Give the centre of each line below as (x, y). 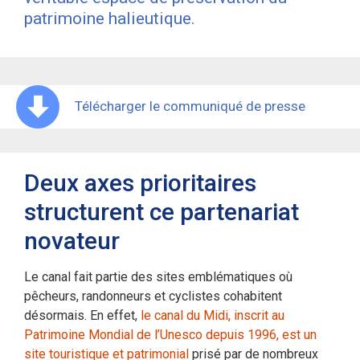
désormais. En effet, (82, 315)
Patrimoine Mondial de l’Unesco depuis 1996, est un (170, 334)
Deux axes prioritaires (140, 182)
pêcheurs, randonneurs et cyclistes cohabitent (153, 296)
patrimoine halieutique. (110, 18)
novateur (72, 240)
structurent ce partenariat (162, 211)
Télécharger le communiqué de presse (190, 106)
